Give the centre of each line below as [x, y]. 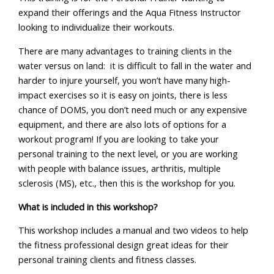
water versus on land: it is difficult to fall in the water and [135, 65]
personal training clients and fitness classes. [108, 260]
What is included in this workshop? [88, 206]
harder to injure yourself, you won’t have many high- [125, 80]
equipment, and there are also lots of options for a [123, 124]
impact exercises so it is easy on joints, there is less [123, 94]
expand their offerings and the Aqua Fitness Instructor [130, 13]
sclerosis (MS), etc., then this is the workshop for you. [127, 183]
